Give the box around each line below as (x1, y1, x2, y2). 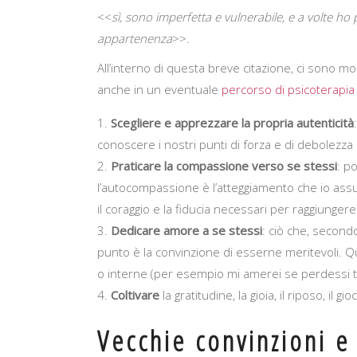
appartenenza (97, 30, 172, 47)
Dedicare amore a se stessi (111, 222, 262, 239)
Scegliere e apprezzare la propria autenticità (111, 115, 354, 131)
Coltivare (111, 287, 159, 304)
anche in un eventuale (97, 81, 218, 98)
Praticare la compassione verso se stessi (111, 158, 337, 175)
